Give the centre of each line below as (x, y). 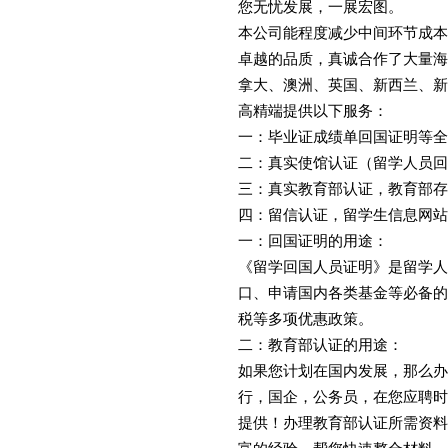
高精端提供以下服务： (313, 110)
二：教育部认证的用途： (320, 344)
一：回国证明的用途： (313, 240)
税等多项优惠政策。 (305, 318)
